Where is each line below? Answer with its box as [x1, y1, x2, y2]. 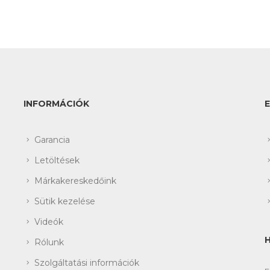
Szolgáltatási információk [34, 257, 139, 268]
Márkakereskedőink [34, 175, 116, 186]
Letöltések [34, 154, 80, 166]
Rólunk [34, 236, 64, 248]
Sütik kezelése [34, 195, 95, 207]
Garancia [34, 134, 70, 145]
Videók [34, 216, 63, 227]
